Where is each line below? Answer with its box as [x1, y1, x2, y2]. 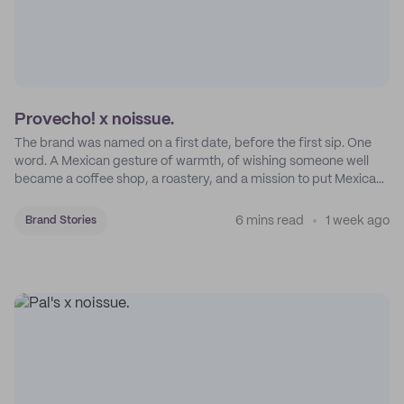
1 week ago [326, 215, 390, 227]
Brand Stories [25, 216, 96, 225]
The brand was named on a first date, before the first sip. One [14, 137, 372, 150]
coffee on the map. [14, 191, 124, 204]
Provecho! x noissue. [14, 112, 174, 128]
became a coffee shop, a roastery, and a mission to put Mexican [14, 173, 383, 186]
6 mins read [235, 215, 304, 227]
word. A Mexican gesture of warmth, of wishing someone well [14, 155, 369, 168]
